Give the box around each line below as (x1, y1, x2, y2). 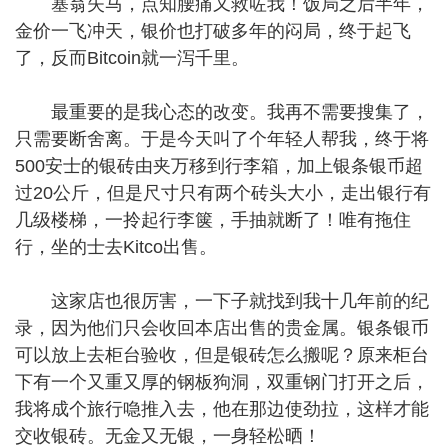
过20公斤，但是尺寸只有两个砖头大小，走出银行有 (15, 183, 431, 203)
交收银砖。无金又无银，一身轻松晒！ (15, 426, 321, 446)
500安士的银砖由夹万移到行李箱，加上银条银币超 (15, 156, 423, 176)
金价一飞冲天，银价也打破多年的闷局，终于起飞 (15, 21, 411, 41)
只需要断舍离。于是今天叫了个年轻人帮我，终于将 (15, 129, 429, 149)
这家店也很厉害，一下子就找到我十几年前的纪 (15, 291, 429, 311)
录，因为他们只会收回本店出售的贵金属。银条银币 (15, 318, 429, 338)
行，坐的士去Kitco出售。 (15, 237, 217, 257)
